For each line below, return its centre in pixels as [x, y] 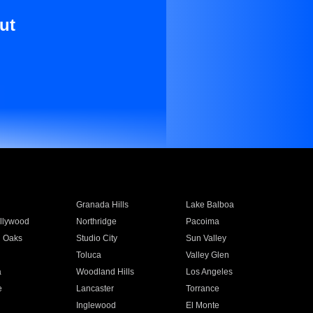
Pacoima [203, 221]
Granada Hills [102, 205]
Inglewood [96, 305]
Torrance [203, 289]
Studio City [96, 238]
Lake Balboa [210, 205]
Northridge [96, 221]
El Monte [203, 305]
